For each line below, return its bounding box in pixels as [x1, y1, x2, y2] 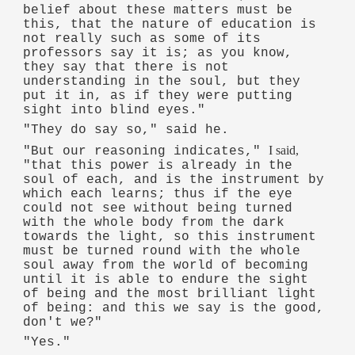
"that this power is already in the [23, 158, 293, 173]
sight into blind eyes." [23, 102, 206, 117]
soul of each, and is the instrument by [23, 172, 325, 187]
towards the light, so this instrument [23, 229, 317, 244]
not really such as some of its [23, 31, 261, 46]
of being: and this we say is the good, [23, 300, 325, 315]
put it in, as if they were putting [23, 88, 293, 103]
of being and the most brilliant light [23, 286, 317, 301]
